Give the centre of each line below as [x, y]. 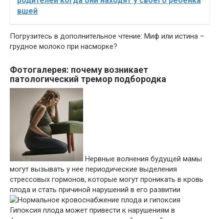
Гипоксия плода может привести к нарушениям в [92, 210]
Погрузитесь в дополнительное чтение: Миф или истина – [107, 36]
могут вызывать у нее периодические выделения [93, 169]
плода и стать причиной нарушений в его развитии [95, 189]
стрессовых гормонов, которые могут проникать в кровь [107, 179]
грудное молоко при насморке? [64, 46]
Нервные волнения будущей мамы [142, 159]
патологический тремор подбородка [88, 79]
